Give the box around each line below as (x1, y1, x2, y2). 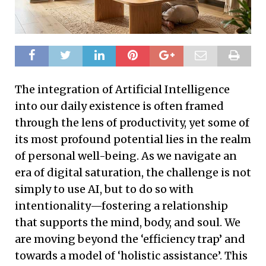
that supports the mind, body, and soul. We (15, 215, 240, 229)
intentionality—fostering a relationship (15, 198, 228, 213)
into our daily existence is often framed (15, 99, 224, 113)
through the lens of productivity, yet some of (15, 115, 249, 129)
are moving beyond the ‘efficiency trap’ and (15, 232, 245, 246)
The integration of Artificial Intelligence (15, 82, 230, 96)
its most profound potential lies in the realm (15, 132, 251, 146)
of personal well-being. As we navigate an (15, 148, 237, 163)
